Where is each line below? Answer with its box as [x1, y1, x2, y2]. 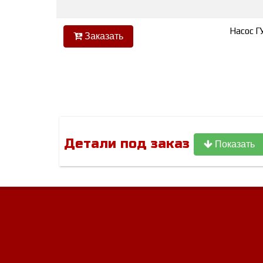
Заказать [82, 31, 123, 41]
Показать [213, 139, 255, 149]
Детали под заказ [64, 136, 194, 151]
